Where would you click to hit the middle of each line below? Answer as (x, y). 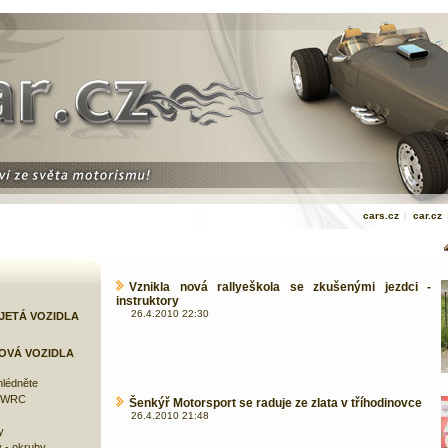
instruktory (147, 301)
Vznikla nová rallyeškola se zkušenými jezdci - (280, 287)
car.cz (427, 215)
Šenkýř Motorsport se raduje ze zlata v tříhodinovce (275, 403)
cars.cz (380, 215)
